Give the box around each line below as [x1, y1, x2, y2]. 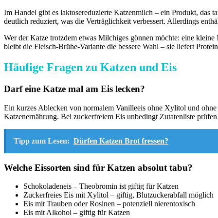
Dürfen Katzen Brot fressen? [73, 136, 168, 145]
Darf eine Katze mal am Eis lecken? [4, 84, 145, 94]
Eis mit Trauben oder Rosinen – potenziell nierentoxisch [23, 200, 195, 208]
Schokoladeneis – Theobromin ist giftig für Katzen [23, 182, 179, 191]
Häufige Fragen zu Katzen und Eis [4, 61, 177, 74]
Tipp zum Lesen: [14, 136, 70, 145]
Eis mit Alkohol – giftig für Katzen [23, 208, 130, 217]
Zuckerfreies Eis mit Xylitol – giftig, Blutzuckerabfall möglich [23, 191, 214, 200]
